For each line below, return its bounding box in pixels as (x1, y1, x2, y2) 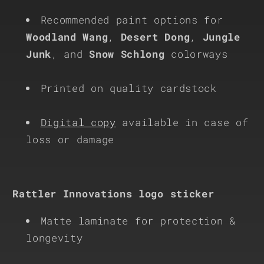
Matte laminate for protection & (40, 214, 236, 228)
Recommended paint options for (40, 12, 223, 27)
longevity (26, 231, 83, 245)
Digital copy (40, 115, 116, 129)
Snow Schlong (89, 47, 165, 61)
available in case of (115, 115, 249, 129)
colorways (171, 47, 228, 61)
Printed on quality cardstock (40, 81, 217, 95)
